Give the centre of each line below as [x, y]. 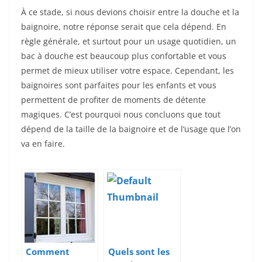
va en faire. [43, 144]
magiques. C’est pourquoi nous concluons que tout [121, 115]
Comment [48, 252]
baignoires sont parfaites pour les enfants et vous [119, 85]
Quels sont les [139, 252]
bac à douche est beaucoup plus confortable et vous [124, 56]
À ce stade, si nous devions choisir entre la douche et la [130, 12]
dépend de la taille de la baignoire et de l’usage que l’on [131, 129]
